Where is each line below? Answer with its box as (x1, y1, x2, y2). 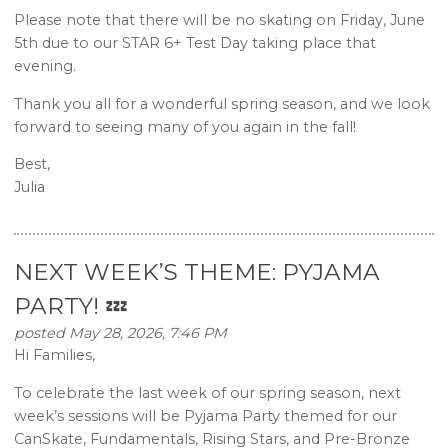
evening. (14, 57, 77, 76)
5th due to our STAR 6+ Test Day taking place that (14, 34, 377, 53)
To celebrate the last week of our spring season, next (14, 383, 402, 402)
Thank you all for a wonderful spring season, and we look (14, 94, 431, 113)
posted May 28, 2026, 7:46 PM (14, 324, 228, 343)
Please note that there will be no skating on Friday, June (14, 11, 426, 30)
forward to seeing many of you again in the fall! (14, 117, 357, 136)
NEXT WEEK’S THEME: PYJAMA (14, 258, 381, 287)
